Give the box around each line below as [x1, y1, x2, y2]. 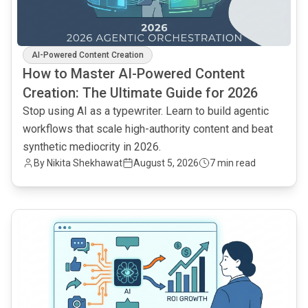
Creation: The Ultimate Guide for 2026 [23, 85, 258, 101]
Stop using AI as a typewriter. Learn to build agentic [23, 104, 269, 118]
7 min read [210, 157, 256, 168]
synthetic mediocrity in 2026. [23, 140, 161, 153]
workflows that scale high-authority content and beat [23, 122, 273, 135]
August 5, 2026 [133, 157, 199, 168]
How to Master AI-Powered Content [23, 65, 245, 82]
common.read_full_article [11, 210, 133, 223]
